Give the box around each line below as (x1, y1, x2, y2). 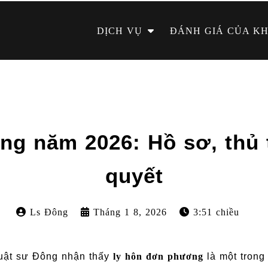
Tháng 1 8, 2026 (93, 207, 167, 217)
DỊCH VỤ (97, 25, 143, 36)
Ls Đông (29, 207, 68, 217)
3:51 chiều (193, 207, 239, 217)
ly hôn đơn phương (112, 251, 203, 261)
